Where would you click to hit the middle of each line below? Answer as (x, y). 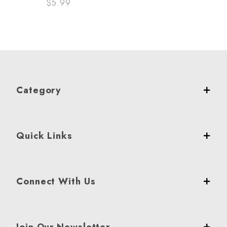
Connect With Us (56, 182)
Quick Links (44, 136)
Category (39, 90)
